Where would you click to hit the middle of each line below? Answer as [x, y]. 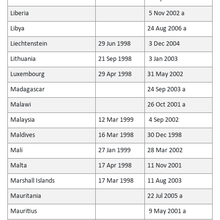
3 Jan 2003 [163, 59]
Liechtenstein [29, 44]
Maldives [23, 135]
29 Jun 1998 [114, 44]
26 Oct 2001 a [166, 105]
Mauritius [24, 211]
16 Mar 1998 [116, 135]
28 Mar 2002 [165, 151]
